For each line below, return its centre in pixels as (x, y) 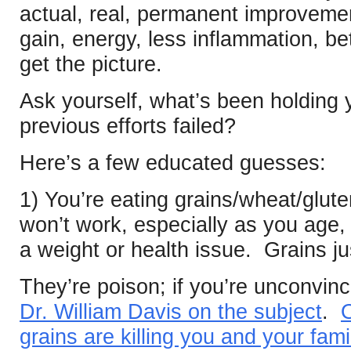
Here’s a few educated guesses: (173, 163)
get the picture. (91, 64)
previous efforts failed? (128, 126)
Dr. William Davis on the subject (171, 312)
